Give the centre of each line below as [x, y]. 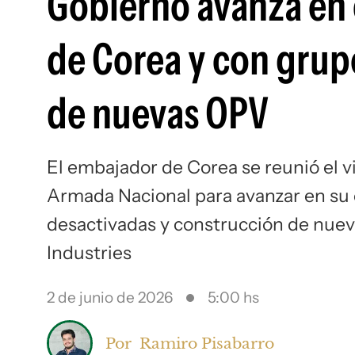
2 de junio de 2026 [110, 298]
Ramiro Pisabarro [207, 343]
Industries [89, 253]
